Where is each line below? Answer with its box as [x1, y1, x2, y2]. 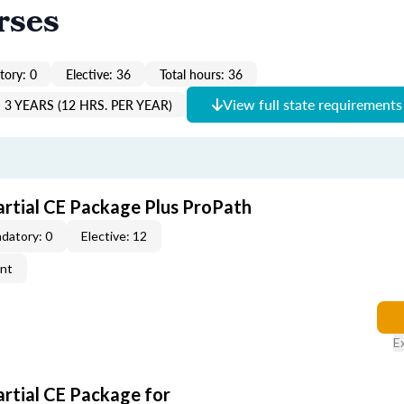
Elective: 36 [66, 65, 131, 83]
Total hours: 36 [160, 65, 243, 83]
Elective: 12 [81, 228, 147, 243]
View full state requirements [223, 94, 402, 115]
